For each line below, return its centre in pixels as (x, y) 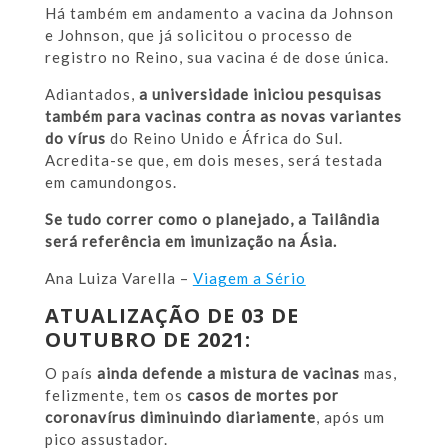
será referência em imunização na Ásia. (190, 240)
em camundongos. (110, 181)
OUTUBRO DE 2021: (147, 339)
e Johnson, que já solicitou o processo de (198, 34)
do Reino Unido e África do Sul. (224, 137)
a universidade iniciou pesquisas (260, 93)
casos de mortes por (260, 394)
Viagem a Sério (249, 277)
